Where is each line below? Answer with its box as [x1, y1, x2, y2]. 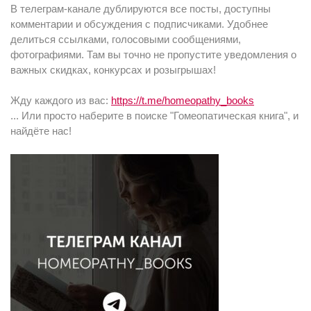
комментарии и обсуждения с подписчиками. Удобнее [10, 18, 268, 30]
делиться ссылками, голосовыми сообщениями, [10, 33, 241, 45]
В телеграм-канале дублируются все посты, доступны [10, 3, 271, 15]
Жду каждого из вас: [10, 94, 111, 106]
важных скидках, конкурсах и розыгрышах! [10, 64, 216, 76]
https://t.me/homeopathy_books [111, 94, 254, 106]
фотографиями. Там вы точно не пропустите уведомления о [10, 49, 296, 60]
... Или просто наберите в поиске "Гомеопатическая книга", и [10, 110, 299, 121]
